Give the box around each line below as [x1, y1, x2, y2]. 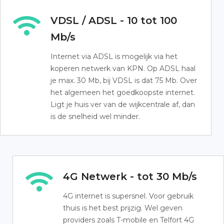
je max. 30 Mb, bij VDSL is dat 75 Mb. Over [50, 76, 197, 85]
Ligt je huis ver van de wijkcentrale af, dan [50, 100, 195, 109]
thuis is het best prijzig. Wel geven [63, 203, 182, 212]
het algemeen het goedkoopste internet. [50, 88, 195, 97]
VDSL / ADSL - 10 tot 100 [50, 14, 177, 26]
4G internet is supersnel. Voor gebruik [63, 191, 193, 200]
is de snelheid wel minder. [50, 112, 140, 121]
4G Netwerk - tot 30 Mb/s [63, 170, 197, 182]
